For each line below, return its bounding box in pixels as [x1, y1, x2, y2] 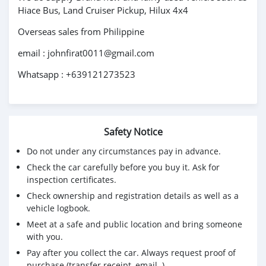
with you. [27, 231, 63, 243]
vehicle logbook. [27, 202, 90, 214]
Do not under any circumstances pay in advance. [27, 145, 221, 157]
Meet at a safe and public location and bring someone [27, 218, 242, 230]
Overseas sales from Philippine [18, 26, 144, 38]
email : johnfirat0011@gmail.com [18, 47, 154, 59]
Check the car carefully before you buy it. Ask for [27, 161, 220, 173]
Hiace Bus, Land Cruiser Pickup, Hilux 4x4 [18, 4, 188, 17]
